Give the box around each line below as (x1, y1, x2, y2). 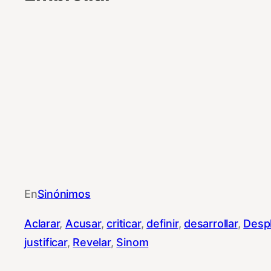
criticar (106, 217, 141, 230)
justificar (24, 235, 67, 249)
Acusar (65, 217, 101, 230)
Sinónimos (37, 187, 91, 200)
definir (146, 217, 178, 230)
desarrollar (184, 217, 238, 230)
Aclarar (24, 217, 60, 230)
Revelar (73, 235, 111, 249)
